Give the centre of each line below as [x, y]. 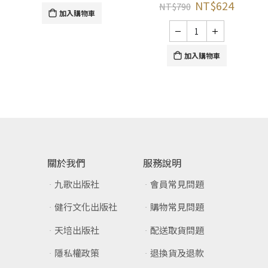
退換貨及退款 [177, 253]
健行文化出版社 [86, 207]
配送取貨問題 [177, 230]
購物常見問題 [177, 207]
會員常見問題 [177, 184]
